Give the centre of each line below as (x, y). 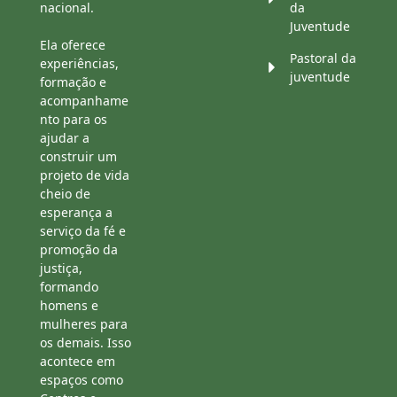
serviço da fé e (83, 231)
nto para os (74, 120)
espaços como (82, 380)
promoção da (79, 250)
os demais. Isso (86, 343)
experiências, (79, 64)
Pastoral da (323, 58)
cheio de (65, 194)
